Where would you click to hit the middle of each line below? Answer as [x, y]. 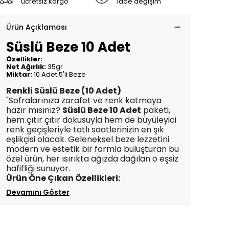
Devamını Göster [38, 192]
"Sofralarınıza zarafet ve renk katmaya [84, 100]
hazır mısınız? [34, 110]
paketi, [156, 110]
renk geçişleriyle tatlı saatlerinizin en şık [85, 130]
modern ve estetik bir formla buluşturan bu [93, 149]
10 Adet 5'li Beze [59, 74]
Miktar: [19, 74]
